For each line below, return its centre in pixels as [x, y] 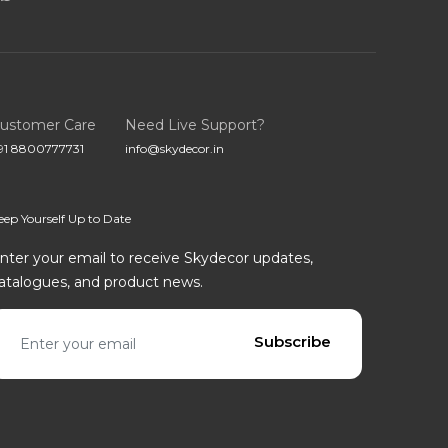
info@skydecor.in [175, 148]
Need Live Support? [195, 124]
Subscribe [292, 341]
